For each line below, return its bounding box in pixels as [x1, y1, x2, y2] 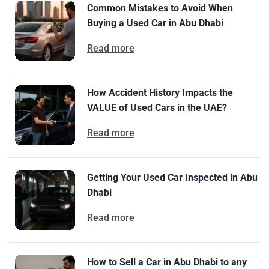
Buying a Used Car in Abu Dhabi [87, 17, 223, 29]
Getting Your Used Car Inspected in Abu [87, 171, 258, 183]
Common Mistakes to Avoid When [87, 2, 233, 14]
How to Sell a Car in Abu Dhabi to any [87, 256, 247, 268]
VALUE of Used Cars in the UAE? [87, 101, 227, 113]
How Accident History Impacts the [87, 86, 233, 98]
